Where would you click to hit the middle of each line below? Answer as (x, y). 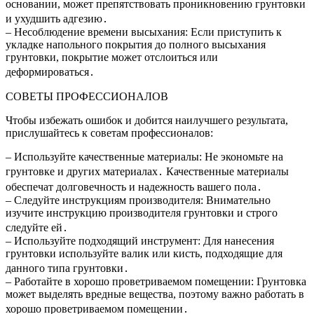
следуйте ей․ (37, 228)
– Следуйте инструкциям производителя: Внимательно (138, 200)
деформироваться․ (50, 72)
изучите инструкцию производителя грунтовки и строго (142, 213)
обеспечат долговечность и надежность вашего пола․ (134, 187)
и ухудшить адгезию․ (57, 19)
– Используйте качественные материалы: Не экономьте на (144, 157)
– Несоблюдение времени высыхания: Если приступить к (144, 32)
